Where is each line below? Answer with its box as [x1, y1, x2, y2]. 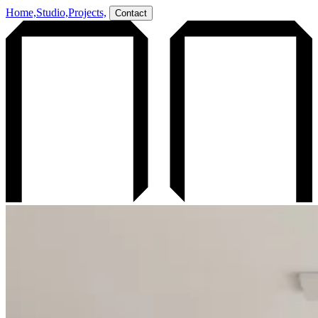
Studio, [36, 6, 68, 18]
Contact [115, 8, 147, 18]
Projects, [68, 6, 106, 18]
